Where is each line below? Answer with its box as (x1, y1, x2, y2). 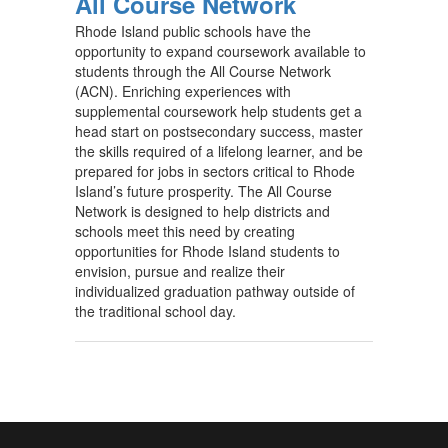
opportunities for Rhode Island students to (75, 241, 340, 261)
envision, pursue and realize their (75, 261, 285, 281)
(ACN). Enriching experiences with (75, 81, 291, 101)
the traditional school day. (75, 301, 236, 321)
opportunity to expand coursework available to (75, 41, 366, 61)
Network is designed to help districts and (75, 201, 330, 221)
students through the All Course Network (75, 61, 331, 81)
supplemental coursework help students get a (75, 101, 362, 121)
